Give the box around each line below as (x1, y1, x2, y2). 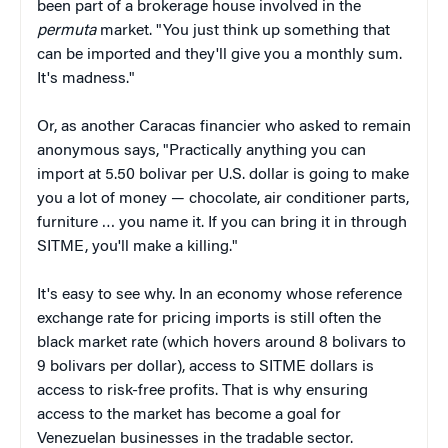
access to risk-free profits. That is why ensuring (37, 382, 368, 399)
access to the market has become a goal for (37, 406, 341, 423)
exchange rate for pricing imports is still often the (37, 310, 381, 327)
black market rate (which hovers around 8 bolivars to (37, 334, 406, 351)
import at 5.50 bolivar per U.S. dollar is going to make (37, 166, 409, 183)
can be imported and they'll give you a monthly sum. (37, 46, 402, 63)
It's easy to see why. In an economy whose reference (37, 286, 402, 303)
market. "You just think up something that (96, 22, 390, 39)
